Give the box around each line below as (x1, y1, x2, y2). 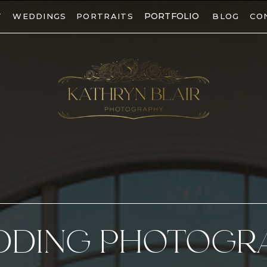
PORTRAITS (76, 11, 133, 21)
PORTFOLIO (144, 11, 200, 21)
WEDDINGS (13, 11, 67, 21)
